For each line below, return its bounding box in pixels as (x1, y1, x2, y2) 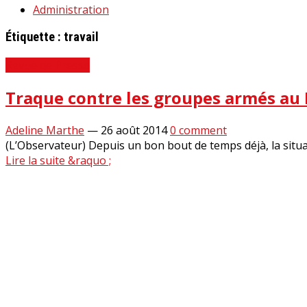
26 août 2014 (101, 122, 167, 138)
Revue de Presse (5, 58, 90, 73)
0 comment (170, 122, 227, 138)
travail (64, 29, 99, 45)
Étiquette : (5, 29, 64, 45)
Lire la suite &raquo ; (5, 152, 111, 168)
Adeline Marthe (5, 122, 84, 138)
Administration (33, 1, 109, 17)
